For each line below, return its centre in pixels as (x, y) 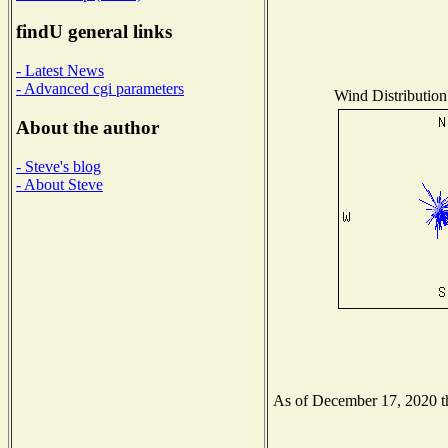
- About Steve (59, 184)
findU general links (94, 32)
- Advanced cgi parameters (100, 89)
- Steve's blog (58, 166)
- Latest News (60, 71)
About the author (87, 127)
